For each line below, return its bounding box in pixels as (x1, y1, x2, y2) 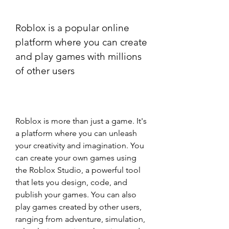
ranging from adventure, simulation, (15, 214, 145, 224)
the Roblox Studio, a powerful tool (15, 165, 141, 175)
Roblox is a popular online (15, 22, 129, 34)
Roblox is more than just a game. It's (15, 116, 147, 126)
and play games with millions (15, 51, 142, 62)
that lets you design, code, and (15, 177, 127, 187)
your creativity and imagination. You (15, 141, 144, 150)
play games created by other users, (15, 202, 142, 212)
